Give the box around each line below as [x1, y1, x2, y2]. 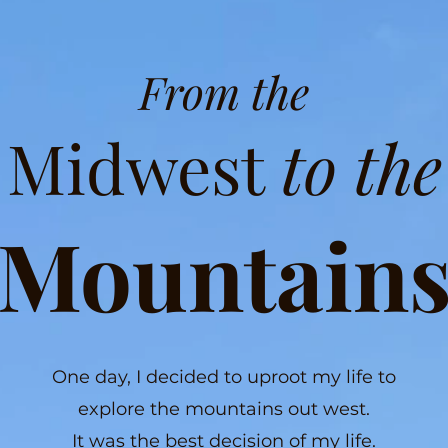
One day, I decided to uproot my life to [52, 366, 396, 388]
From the [139, 61, 309, 121]
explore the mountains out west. [78, 398, 370, 420]
